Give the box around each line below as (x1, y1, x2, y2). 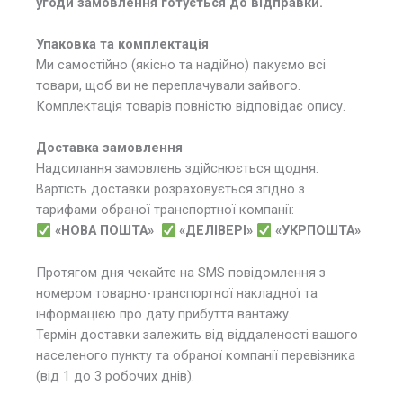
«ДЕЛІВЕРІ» (179, 222, 257, 239)
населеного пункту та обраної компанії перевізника (36, 346, 355, 363)
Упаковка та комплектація (36, 35, 209, 52)
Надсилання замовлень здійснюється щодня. (36, 160, 318, 177)
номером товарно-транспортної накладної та (36, 284, 318, 301)
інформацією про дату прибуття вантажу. (36, 305, 291, 322)
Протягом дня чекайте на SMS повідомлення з (36, 264, 326, 281)
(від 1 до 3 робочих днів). (36, 367, 194, 384)
